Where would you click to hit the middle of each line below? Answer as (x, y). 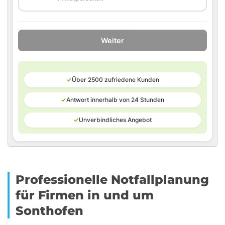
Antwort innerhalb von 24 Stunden (115, 100)
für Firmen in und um (85, 195)
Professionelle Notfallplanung (112, 180)
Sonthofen (49, 211)
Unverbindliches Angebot (115, 120)
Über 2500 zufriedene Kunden (115, 80)
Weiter (113, 40)
